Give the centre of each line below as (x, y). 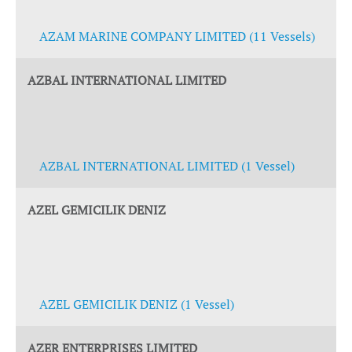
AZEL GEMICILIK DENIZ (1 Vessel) (137, 304)
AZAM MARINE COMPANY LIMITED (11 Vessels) (177, 36)
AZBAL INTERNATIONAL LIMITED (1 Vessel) (167, 166)
